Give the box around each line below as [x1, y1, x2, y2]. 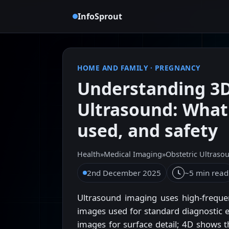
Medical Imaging [104, 149, 162, 159]
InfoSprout [78, 10, 122, 22]
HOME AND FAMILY [77, 63, 148, 73]
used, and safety [77, 119, 218, 143]
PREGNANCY [154, 63, 200, 73]
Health [77, 149, 100, 159]
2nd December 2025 [87, 168, 161, 178]
